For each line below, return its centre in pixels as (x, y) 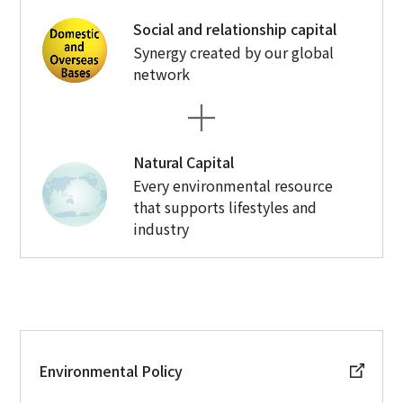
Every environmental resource (233, 185)
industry (161, 228)
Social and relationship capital (235, 28)
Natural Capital (184, 161)
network (162, 73)
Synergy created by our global (234, 52)
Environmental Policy (111, 370)
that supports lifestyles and (225, 206)
